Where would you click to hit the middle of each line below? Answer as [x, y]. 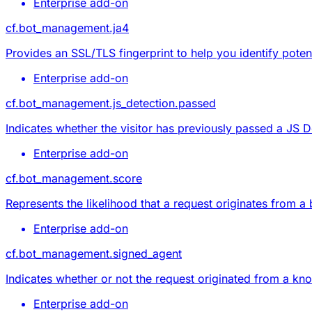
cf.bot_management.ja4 [67, 28]
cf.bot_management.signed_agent [94, 253]
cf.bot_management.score [74, 178]
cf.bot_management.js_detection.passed [111, 103]
